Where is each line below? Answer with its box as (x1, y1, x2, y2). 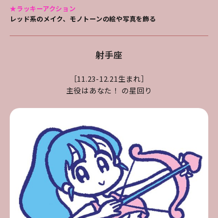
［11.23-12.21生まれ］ (69, 73, 149, 84)
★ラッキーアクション (10, 4, 76, 14)
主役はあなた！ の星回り (66, 85, 152, 96)
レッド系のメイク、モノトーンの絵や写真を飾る (10, 14, 156, 24)
